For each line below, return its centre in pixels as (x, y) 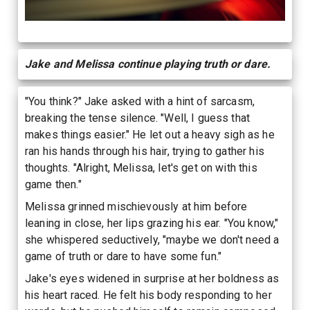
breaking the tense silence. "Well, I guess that (138, 118)
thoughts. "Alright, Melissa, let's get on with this (141, 167)
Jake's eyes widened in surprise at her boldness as (152, 278)
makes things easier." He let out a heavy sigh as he (150, 134)
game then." (53, 184)
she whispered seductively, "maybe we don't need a (152, 239)
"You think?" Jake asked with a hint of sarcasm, (140, 101)
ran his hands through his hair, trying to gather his (145, 151)
